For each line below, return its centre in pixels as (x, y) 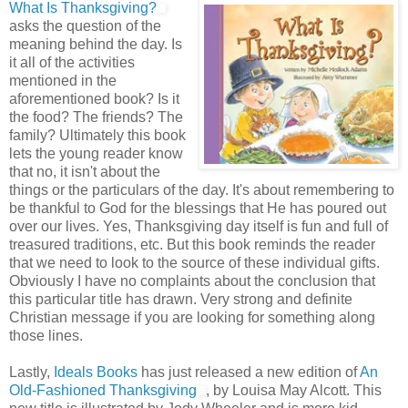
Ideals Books (96, 372)
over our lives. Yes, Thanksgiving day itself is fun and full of (199, 226)
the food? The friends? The (96, 117)
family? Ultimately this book (97, 135)
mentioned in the (63, 80)
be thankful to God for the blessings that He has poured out (198, 208)
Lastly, (31, 372)
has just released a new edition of (249, 372)
